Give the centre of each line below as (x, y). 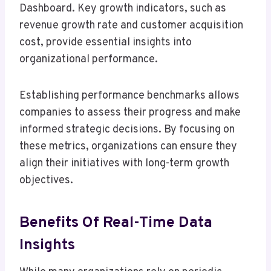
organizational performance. (89, 60)
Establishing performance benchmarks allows (129, 96)
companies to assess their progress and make (130, 113)
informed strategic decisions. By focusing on (127, 130)
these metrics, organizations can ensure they (128, 147)
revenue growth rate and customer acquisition (131, 26)
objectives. (46, 181)
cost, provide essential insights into (106, 43)
